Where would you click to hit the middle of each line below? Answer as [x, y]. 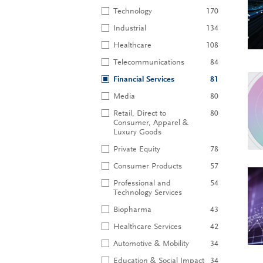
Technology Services [148, 193]
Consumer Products [148, 167]
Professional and [142, 184]
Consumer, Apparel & [151, 123]
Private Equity [137, 150]
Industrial [130, 29]
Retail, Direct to [140, 114]
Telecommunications [149, 63]
